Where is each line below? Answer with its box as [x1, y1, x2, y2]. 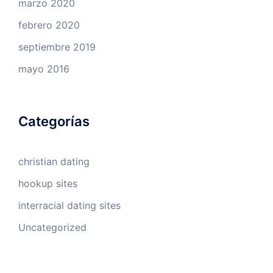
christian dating [18, 155, 90, 168]
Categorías [18, 113, 90, 129]
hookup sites [18, 177, 77, 190]
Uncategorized [18, 221, 87, 233]
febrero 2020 [18, 19, 80, 31]
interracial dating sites [18, 199, 121, 211]
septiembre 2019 [18, 41, 96, 53]
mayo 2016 [18, 63, 69, 75]
